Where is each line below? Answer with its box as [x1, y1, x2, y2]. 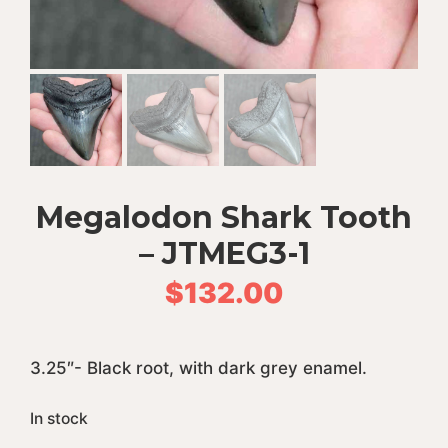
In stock [30, 408, 88, 428]
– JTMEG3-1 [138, 235, 310, 272]
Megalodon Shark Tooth [36, 199, 412, 236]
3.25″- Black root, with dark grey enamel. [30, 358, 367, 378]
